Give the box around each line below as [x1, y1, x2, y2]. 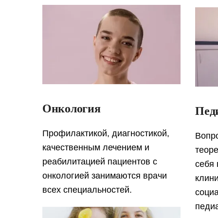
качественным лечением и [42, 142, 149, 152]
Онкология [42, 102, 101, 115]
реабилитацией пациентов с [42, 156, 157, 166]
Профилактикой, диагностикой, [42, 128, 169, 138]
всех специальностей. [42, 184, 132, 195]
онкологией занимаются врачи [42, 170, 167, 181]
